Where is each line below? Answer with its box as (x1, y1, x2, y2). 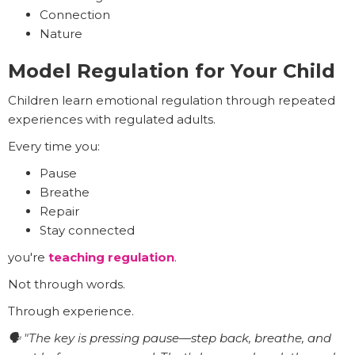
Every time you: (8, 139, 100, 155)
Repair (40, 204, 79, 219)
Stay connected (40, 223, 135, 239)
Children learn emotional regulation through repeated (8, 93, 335, 109)
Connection (40, 7, 110, 23)
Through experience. (8, 303, 134, 319)
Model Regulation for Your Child (8, 59, 335, 83)
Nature (40, 26, 82, 42)
